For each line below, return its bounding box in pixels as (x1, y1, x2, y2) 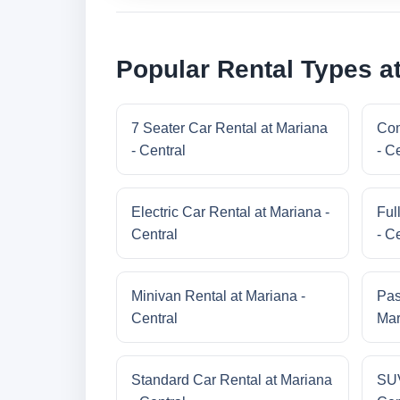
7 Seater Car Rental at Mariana (131, 121, 328, 137)
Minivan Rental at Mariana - (131, 288, 305, 304)
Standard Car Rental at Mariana (131, 372, 332, 388)
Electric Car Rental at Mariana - (131, 204, 329, 221)
